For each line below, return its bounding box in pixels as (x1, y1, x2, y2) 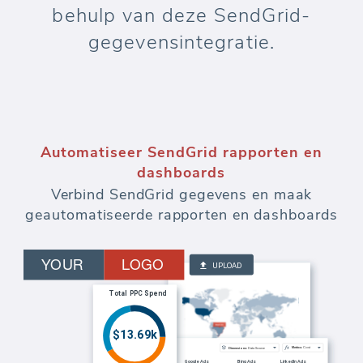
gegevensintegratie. (88, 29, 275, 55)
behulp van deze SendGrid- (52, 2, 311, 28)
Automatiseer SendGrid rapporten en (40, 142, 322, 162)
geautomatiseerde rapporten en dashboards (25, 204, 338, 224)
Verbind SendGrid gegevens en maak (50, 184, 313, 204)
